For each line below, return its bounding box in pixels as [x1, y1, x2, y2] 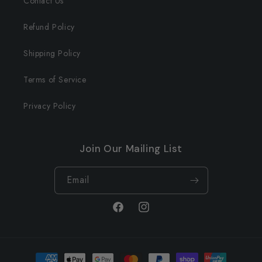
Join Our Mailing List [79, 142, 183, 155]
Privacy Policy [23, 100, 76, 112]
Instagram [137, 207, 173, 219]
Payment [20, 247, 53, 260]
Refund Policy [23, 21, 75, 33]
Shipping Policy [23, 47, 81, 59]
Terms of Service [23, 74, 87, 85]
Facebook [111, 207, 147, 219]
